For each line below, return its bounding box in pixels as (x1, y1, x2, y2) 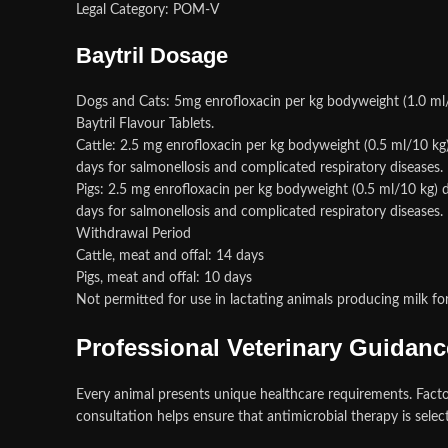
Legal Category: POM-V (76, 3, 219, 17)
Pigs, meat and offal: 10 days (76, 271, 252, 285)
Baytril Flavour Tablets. (76, 117, 214, 131)
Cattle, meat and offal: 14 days (76, 249, 264, 263)
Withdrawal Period (76, 227, 191, 241)
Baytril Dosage (76, 43, 228, 68)
